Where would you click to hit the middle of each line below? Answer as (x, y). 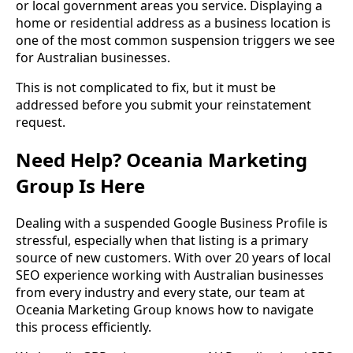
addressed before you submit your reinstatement (163, 105)
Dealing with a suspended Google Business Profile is (172, 223)
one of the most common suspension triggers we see (175, 41)
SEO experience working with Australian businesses (170, 275)
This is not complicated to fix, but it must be (146, 88)
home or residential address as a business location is (173, 23)
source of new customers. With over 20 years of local (173, 258)
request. (41, 123)
